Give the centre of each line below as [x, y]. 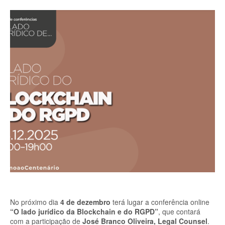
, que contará [179, 211]
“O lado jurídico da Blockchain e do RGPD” [84, 211]
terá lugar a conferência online [160, 202]
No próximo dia [35, 202]
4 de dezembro [85, 202]
